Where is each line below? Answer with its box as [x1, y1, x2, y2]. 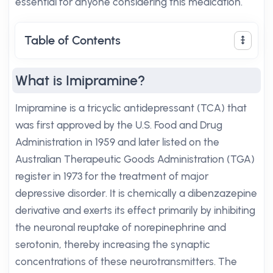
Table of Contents [24, 33, 121, 48]
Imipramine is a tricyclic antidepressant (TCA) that [15, 102, 247, 114]
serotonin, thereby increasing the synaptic [15, 238, 210, 250]
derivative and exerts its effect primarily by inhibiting [15, 204, 255, 216]
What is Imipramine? [15, 72, 145, 89]
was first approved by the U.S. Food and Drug [15, 119, 222, 131]
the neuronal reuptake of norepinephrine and [15, 221, 226, 233]
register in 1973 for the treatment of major [15, 170, 208, 182]
